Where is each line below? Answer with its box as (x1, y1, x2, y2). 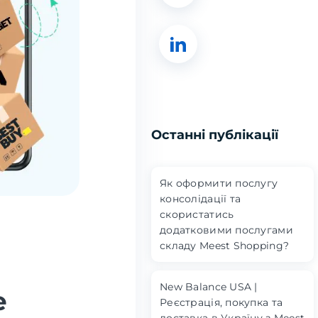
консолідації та (160, 192, 241, 205)
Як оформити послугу (160, 177, 278, 190)
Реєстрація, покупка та (160, 296, 283, 309)
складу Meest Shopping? (160, 239, 290, 252)
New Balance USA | (160, 280, 258, 293)
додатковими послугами (160, 224, 293, 236)
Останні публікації (151, 127, 278, 143)
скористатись (160, 208, 234, 221)
